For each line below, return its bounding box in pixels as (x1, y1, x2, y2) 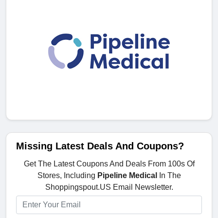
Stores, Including (37, 171, 97, 180)
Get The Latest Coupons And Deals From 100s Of (23, 160, 195, 168)
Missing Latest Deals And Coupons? (16, 141, 184, 152)
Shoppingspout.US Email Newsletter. (45, 183, 173, 192)
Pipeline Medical (97, 171, 157, 180)
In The (157, 171, 181, 180)
